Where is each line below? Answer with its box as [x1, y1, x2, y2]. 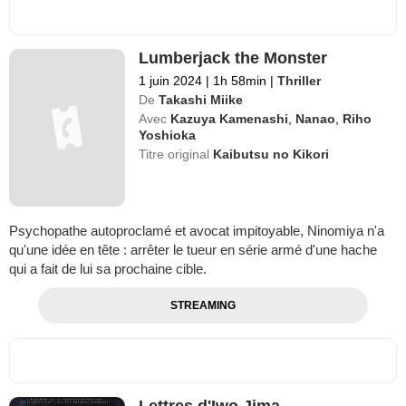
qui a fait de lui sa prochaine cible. [9, 261, 207, 277]
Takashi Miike [159, 92, 244, 107]
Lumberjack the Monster [139, 48, 328, 67]
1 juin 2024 [139, 72, 203, 88]
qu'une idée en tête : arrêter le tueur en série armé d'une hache [9, 242, 377, 258]
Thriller [277, 72, 322, 88]
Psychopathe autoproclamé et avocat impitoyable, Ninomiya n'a [9, 223, 384, 239]
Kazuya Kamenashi [170, 111, 289, 126]
